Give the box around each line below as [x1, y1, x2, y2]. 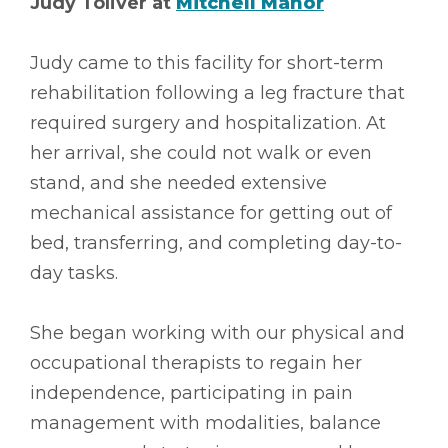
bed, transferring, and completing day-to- [30, 232, 402, 255]
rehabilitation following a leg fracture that [30, 82, 405, 105]
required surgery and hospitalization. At [30, 112, 386, 135]
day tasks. [30, 262, 118, 285]
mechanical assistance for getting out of [30, 202, 392, 225]
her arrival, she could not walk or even [30, 142, 372, 165]
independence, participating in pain [30, 382, 353, 405]
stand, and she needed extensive [30, 172, 327, 195]
